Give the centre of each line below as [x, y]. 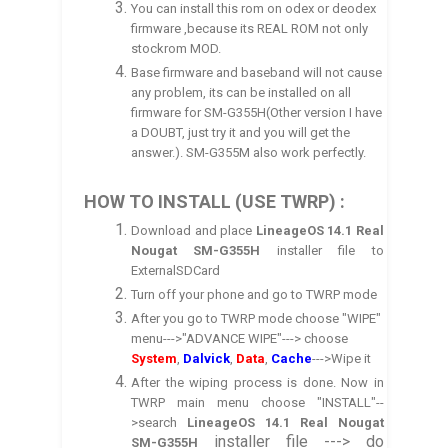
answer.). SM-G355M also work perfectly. [249, 152]
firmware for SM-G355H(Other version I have [257, 112]
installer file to [330, 251]
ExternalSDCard [176, 271]
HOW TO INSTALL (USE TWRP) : [214, 201]
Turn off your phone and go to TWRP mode [254, 295]
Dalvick [207, 359]
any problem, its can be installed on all [241, 92]
